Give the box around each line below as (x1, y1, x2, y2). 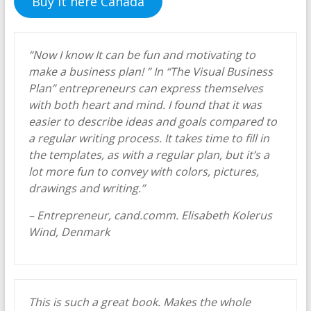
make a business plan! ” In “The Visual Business (28, 64, 273, 79)
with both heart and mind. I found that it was (28, 97, 262, 112)
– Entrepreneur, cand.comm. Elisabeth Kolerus (28, 208, 272, 223)
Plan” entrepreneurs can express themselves (28, 81, 263, 96)
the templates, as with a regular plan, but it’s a (28, 147, 269, 162)
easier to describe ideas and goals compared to (28, 114, 277, 129)
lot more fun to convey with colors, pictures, (28, 164, 259, 179)
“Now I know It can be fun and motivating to (28, 47, 255, 62)
